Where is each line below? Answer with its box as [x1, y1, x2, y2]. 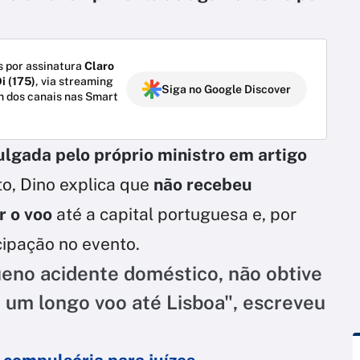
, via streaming [35, 74, 113, 88]
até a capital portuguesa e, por [56, 203, 297, 224]
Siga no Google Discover [162, 82, 291, 96]
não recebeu [149, 174, 252, 194]
